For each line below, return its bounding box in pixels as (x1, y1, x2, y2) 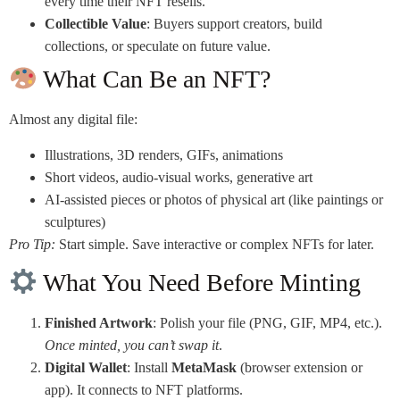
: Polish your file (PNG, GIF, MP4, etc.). (153, 314, 382, 330)
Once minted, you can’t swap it (45, 337, 219, 353)
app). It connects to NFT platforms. (45, 381, 243, 397)
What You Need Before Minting (37, 268, 361, 296)
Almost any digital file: (9, 112, 137, 128)
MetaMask (171, 359, 237, 375)
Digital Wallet (45, 359, 127, 375)
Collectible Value (45, 16, 146, 32)
